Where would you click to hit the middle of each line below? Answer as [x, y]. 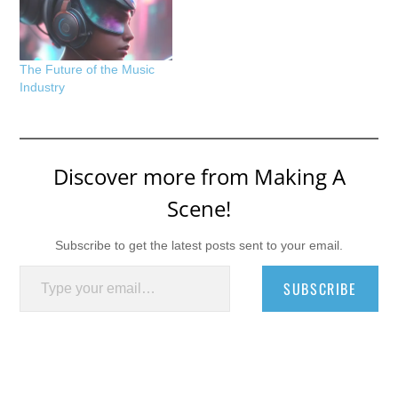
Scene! [199, 209]
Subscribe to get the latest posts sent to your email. [199, 246]
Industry [43, 88]
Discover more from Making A [199, 177]
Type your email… [41, 265]
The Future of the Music [88, 70]
